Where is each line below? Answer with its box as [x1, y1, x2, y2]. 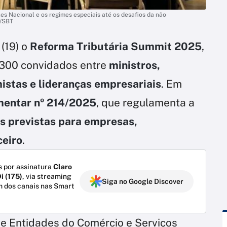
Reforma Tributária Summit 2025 [30, 40, 202, 53]
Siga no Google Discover [102, 177, 183, 185]
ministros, [109, 58, 160, 71]
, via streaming [22, 172, 71, 180]
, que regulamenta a [96, 96, 195, 109]
